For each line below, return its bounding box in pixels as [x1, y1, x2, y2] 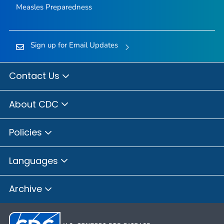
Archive [9, 182, 44, 195]
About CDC [9, 97, 61, 110]
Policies [9, 126, 44, 139]
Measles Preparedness [15, 2, 92, 12]
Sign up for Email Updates [30, 40, 118, 50]
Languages [9, 154, 60, 167]
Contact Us [9, 69, 62, 82]
